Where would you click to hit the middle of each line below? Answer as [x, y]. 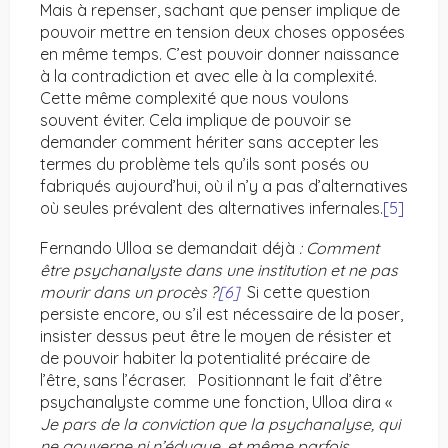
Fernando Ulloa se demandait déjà [169, 248]
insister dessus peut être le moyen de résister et [216, 336]
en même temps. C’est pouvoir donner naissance [219, 54]
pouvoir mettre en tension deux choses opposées [222, 32]
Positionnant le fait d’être [290, 380]
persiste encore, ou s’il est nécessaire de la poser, [221, 314]
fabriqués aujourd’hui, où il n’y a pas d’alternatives [224, 186]
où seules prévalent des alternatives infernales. [211, 208]
